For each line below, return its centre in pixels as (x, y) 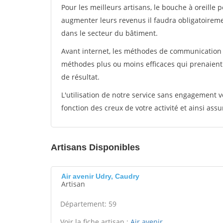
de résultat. (80, 77)
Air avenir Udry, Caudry (100, 176)
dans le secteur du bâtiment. (110, 33)
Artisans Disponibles (95, 147)
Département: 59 (88, 204)
